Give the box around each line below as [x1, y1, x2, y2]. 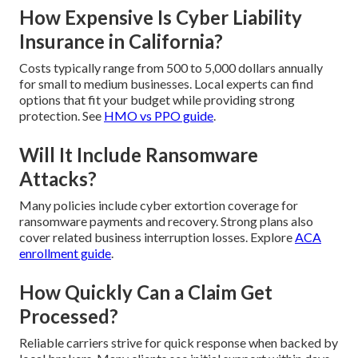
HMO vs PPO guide [104, 107, 213, 123]
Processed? [19, 304, 118, 328]
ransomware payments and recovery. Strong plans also [19, 213, 313, 229]
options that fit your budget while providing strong [19, 91, 295, 107]
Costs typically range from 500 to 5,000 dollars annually [19, 59, 323, 75]
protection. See [19, 107, 104, 123]
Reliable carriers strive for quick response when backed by [19, 334, 338, 350]
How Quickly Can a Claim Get [19, 280, 272, 304]
